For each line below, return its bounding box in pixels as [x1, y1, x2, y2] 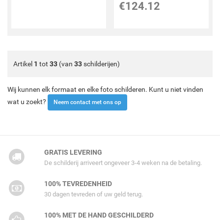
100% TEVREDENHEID [44, 180, 112, 188]
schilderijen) [82, 60, 120, 68]
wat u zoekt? [7, 98, 48, 106]
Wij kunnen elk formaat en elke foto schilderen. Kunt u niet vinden [7, 85, 203, 94]
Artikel [13, 60, 34, 68]
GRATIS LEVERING [44, 148, 102, 157]
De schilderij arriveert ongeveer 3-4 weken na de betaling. [44, 159, 202, 167]
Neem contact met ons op [54, 99, 121, 106]
